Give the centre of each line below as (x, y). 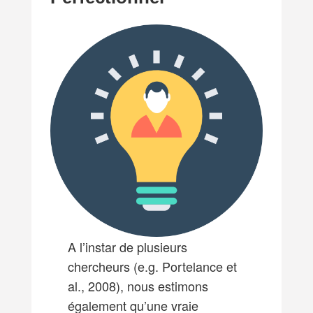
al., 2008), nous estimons (138, 285)
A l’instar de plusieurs (127, 246)
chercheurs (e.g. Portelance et (152, 266)
